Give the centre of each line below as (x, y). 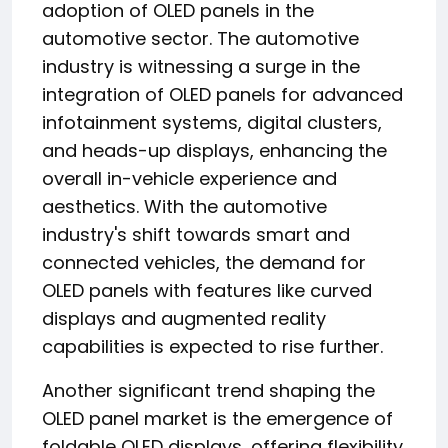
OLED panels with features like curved (207, 290)
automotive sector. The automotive (200, 38)
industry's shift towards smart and (196, 234)
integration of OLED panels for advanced (222, 94)
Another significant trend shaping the (208, 390)
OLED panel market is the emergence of (217, 418)
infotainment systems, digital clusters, (212, 122)
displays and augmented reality (184, 318)
